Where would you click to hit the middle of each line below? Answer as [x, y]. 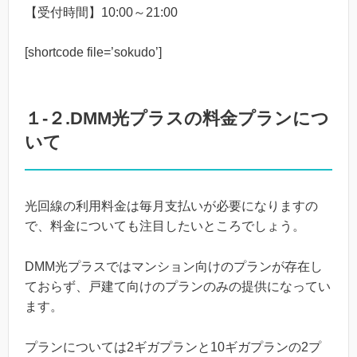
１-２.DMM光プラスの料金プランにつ [177, 119]
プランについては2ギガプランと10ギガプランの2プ [173, 347]
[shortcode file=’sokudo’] [93, 53]
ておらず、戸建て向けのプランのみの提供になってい [178, 286]
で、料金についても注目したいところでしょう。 [165, 226]
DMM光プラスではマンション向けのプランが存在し [174, 266]
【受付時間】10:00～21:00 [101, 12]
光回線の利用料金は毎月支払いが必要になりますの [171, 206]
